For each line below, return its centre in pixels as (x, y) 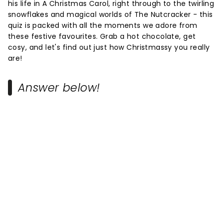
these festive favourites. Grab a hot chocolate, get (102, 36)
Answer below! (59, 88)
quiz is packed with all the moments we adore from (103, 25)
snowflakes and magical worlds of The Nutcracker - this (111, 14)
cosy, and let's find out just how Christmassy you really (109, 47)
